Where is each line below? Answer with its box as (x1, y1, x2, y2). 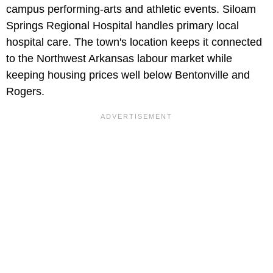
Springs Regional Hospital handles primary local (6, 19, 239, 32)
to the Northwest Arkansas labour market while (6, 52, 232, 65)
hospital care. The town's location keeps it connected (6, 35, 262, 48)
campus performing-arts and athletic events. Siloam (6, 2, 256, 15)
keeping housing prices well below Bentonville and (6, 68, 250, 81)
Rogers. (6, 85, 44, 97)
